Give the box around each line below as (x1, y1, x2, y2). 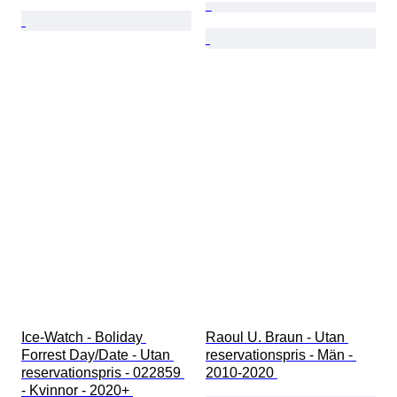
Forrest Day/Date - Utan (21, 347, 174, 363)
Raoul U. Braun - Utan (206, 330, 348, 346)
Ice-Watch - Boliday (21, 330, 146, 346)
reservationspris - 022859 (21, 365, 184, 381)
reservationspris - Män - (206, 347, 356, 363)
